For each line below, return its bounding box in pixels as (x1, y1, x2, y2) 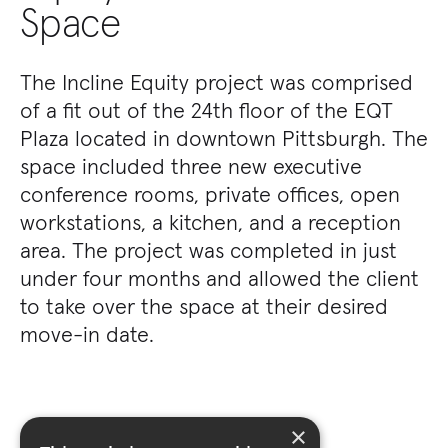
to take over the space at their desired (20, 292, 388, 320)
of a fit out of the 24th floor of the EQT (20, 96, 393, 124)
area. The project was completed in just (20, 236, 397, 264)
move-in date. (20, 320, 154, 348)
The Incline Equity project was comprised (20, 68, 413, 96)
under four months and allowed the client (20, 264, 419, 292)
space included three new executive (20, 152, 362, 180)
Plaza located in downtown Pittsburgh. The (20, 124, 428, 152)
